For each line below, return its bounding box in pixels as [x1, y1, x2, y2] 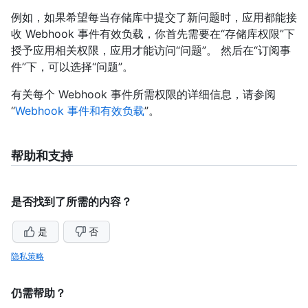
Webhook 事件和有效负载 [15, 103, 144, 118]
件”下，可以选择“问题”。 [11, 59, 133, 74]
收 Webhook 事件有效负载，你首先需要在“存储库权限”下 [11, 26, 295, 41]
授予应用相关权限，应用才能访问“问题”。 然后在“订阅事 [11, 43, 291, 57]
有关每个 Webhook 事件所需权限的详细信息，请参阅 [11, 87, 276, 101]
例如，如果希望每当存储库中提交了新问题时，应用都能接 [11, 10, 297, 24]
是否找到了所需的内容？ [11, 194, 132, 208]
